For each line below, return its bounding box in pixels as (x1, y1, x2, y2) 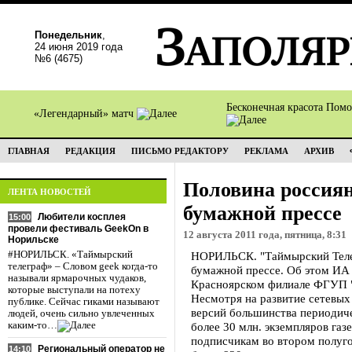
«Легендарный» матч (34, 108, 137, 119)
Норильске (8, 234, 59, 245)
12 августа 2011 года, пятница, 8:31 (183, 229, 346, 240)
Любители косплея (38, 211, 126, 222)
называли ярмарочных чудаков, (8, 273, 146, 284)
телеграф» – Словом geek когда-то (8, 261, 158, 272)
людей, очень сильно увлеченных (8, 308, 155, 319)
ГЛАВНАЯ (8, 146, 49, 156)
